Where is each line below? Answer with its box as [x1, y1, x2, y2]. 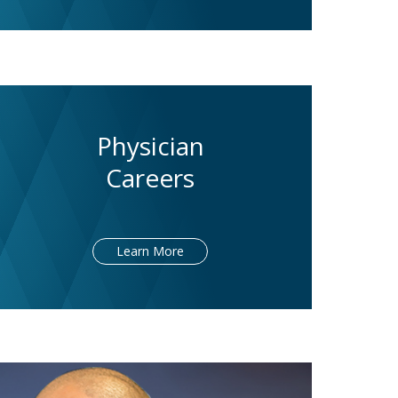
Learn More [116, 243, 185, 260]
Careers [106, 161, 195, 195]
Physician [96, 129, 204, 163]
